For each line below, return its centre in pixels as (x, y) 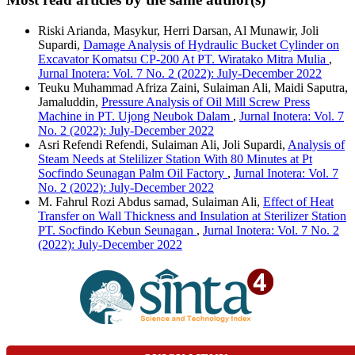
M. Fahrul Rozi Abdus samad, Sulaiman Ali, (151, 201)
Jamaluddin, (70, 101)
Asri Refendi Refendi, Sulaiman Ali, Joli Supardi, (163, 144)
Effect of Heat (298, 201)
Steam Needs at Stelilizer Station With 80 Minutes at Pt (175, 158)
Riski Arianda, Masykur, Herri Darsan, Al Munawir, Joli (178, 30)
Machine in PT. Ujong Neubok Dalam (136, 116)
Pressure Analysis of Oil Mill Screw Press (206, 101)
